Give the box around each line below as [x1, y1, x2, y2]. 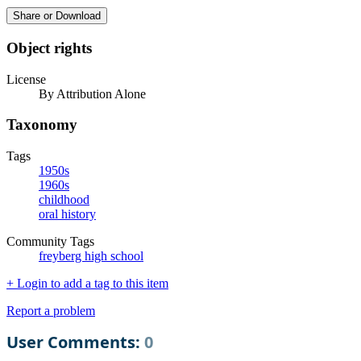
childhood [39, 193, 89, 207]
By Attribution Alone [39, 86, 146, 101]
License [6, 72, 46, 86]
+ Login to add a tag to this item [6, 276, 168, 291]
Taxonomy [6, 116, 77, 134]
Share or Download [13, 10, 101, 23]
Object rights [6, 39, 92, 56]
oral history [39, 207, 96, 222]
